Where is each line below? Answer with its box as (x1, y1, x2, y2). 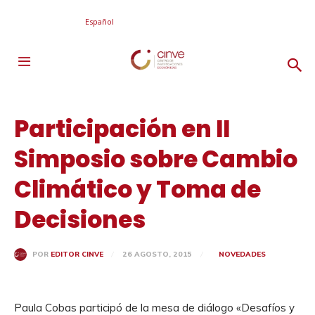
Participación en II (14, 112, 230, 146)
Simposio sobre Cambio (14, 143, 297, 176)
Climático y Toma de (14, 173, 261, 206)
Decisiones (14, 203, 146, 236)
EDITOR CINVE (51, 250, 103, 259)
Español (85, 15, 114, 27)
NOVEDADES (219, 250, 266, 259)
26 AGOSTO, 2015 (122, 249, 192, 259)
